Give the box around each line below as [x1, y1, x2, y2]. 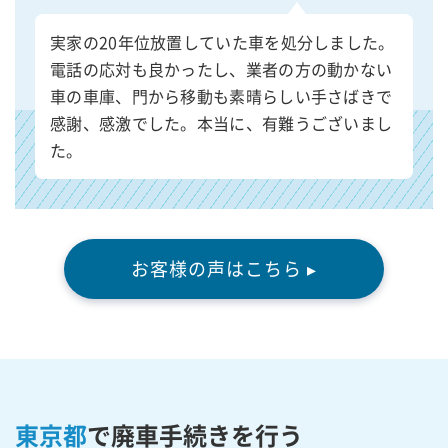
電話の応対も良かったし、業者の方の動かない [50, 57, 393, 82]
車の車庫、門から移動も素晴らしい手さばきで [50, 84, 393, 109]
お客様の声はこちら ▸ [131, 255, 317, 283]
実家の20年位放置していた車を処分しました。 [50, 30, 395, 55]
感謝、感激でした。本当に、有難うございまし [50, 111, 393, 136]
